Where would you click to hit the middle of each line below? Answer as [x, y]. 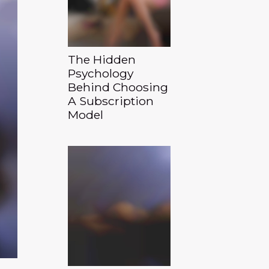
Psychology [101, 73]
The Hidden [102, 59]
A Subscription [111, 101]
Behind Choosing [118, 87]
